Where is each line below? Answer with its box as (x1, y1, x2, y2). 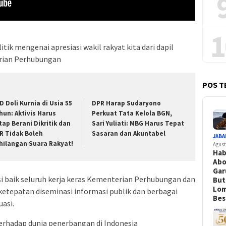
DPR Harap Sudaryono (92, 98, 161, 107)
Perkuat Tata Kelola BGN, (92, 108, 173, 118)
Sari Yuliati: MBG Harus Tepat (92, 119, 185, 128)
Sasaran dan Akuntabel (92, 129, 166, 138)
